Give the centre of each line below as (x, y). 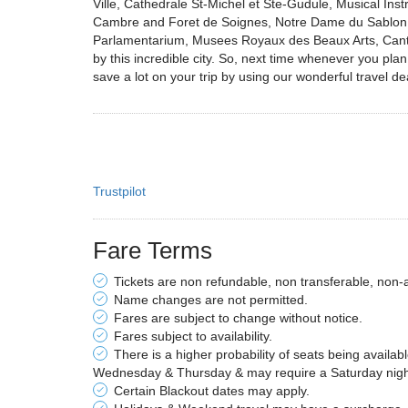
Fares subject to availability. (193, 336)
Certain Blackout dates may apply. (212, 390)
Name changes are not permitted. (211, 299)
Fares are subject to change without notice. (238, 317)
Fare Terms (153, 250)
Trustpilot (119, 191)
